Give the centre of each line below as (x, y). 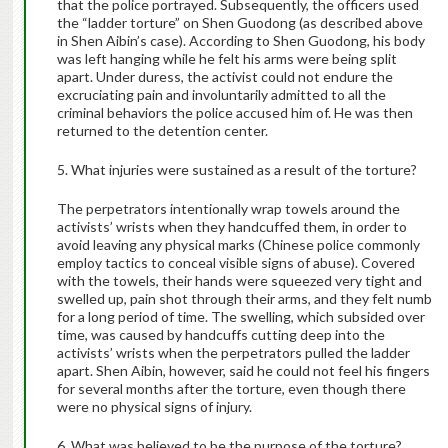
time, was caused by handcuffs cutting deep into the (220, 335)
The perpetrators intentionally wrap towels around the (228, 209)
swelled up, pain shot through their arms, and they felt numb (244, 299)
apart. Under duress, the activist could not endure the (224, 77)
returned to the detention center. (162, 131)
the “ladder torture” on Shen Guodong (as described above (239, 23)
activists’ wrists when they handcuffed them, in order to (231, 227)
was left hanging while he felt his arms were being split (226, 59)
